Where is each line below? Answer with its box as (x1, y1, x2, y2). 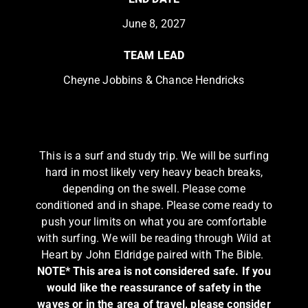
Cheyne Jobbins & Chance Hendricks (63, 73, 245, 87)
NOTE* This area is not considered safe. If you (37, 264, 271, 278)
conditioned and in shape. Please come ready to (35, 198, 273, 212)
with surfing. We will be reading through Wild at (37, 231, 271, 245)
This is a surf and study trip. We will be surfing (39, 148, 269, 162)
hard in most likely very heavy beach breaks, (45, 165, 263, 179)
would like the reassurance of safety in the (46, 280, 262, 294)
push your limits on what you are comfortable (41, 214, 267, 228)
